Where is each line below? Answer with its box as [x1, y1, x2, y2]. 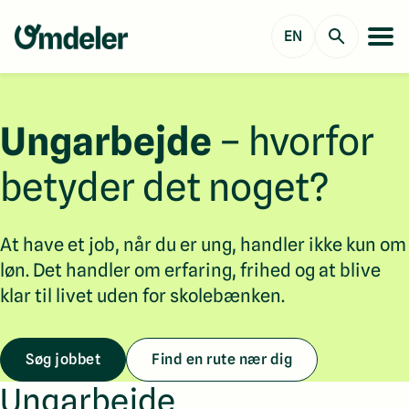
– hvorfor [212, 119, 374, 164]
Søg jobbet [26, 351, 100, 368]
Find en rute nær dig [152, 351, 292, 368]
